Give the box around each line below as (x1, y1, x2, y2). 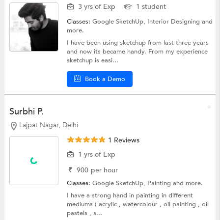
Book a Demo (85, 74, 126, 83)
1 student (136, 1, 166, 11)
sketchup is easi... (67, 55, 119, 65)
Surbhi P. (9, 105, 44, 118)
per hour (91, 165, 118, 175)
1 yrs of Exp (78, 149, 116, 159)
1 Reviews (106, 135, 140, 145)
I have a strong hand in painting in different (67, 191, 193, 200)
